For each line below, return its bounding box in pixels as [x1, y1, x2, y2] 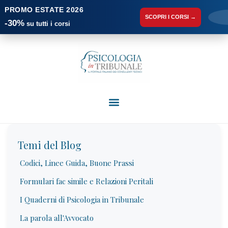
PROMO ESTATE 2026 [5, 6, 84, 14]
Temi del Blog [18, 138, 81, 152]
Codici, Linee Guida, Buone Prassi [20, 158, 134, 168]
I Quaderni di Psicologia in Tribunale [20, 194, 144, 205]
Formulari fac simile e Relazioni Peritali [20, 176, 153, 186]
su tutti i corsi [24, 20, 70, 27]
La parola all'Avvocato [20, 213, 94, 223]
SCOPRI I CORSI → [145, 14, 196, 20]
